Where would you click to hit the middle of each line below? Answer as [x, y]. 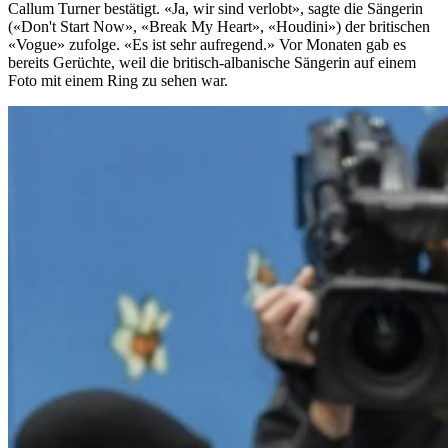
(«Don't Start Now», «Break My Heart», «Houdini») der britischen [219, 26]
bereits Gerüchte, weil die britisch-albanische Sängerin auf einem [212, 62]
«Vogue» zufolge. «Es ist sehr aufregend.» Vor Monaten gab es [207, 44]
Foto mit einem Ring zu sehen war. [118, 80]
